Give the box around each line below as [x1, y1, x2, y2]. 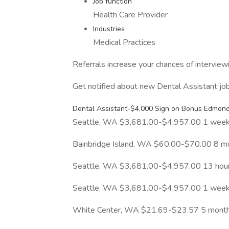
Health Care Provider [93, 9, 168, 20]
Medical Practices [93, 37, 155, 48]
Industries [93, 24, 125, 34]
